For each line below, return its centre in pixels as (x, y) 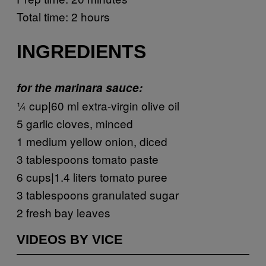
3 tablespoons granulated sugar (98, 194)
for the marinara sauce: (80, 87)
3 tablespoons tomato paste (88, 159)
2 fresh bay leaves (64, 212)
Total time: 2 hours (63, 16)
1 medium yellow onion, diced (92, 141)
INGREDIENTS (81, 52)
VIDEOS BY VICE (70, 239)
